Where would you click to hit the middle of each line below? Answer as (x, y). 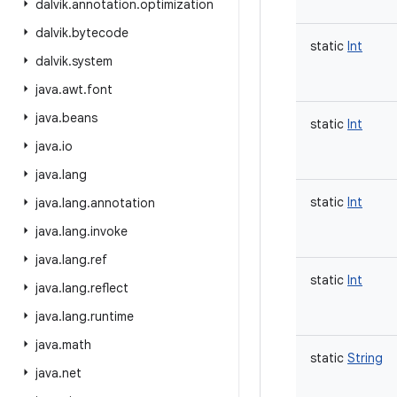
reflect (109, 288)
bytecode (100, 33)
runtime (112, 316)
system (92, 61)
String (365, 358)
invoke (109, 231)
